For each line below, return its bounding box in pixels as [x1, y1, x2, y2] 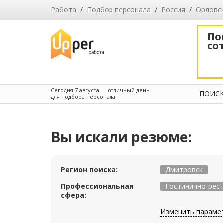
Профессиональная [61, 181, 134, 191]
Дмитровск [165, 165, 203, 174]
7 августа [75, 86, 99, 94]
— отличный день [99, 86, 150, 94]
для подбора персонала [51, 93, 115, 100]
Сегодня [51, 86, 75, 94]
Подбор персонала [87, 5, 151, 14]
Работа [51, 5, 76, 14]
